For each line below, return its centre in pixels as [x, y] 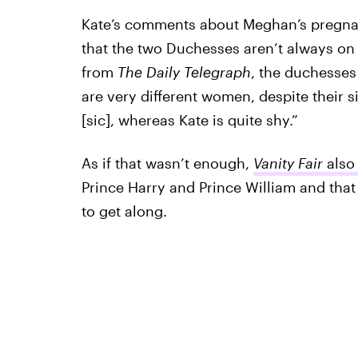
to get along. [124, 211]
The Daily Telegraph [184, 72]
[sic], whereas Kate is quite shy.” [189, 120]
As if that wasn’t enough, [167, 163]
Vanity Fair [288, 163]
